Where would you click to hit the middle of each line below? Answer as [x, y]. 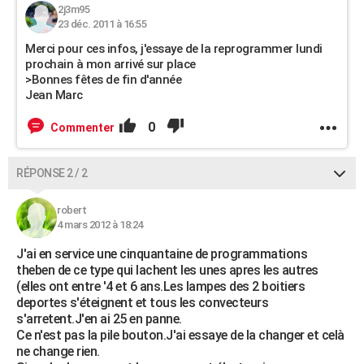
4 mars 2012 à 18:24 [100, 225]
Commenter [82, 128]
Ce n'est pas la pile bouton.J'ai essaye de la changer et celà [180, 335]
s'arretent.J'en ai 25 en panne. [99, 319]
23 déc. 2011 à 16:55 [102, 24]
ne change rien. [58, 351]
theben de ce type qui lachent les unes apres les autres [167, 270]
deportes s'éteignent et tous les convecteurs [142, 303]
